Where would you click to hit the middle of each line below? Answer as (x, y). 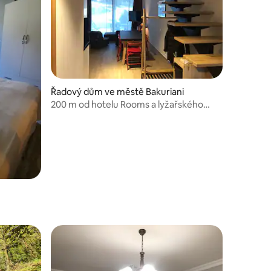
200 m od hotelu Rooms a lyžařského (127, 104)
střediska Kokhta (86, 116)
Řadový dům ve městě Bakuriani (117, 91)
